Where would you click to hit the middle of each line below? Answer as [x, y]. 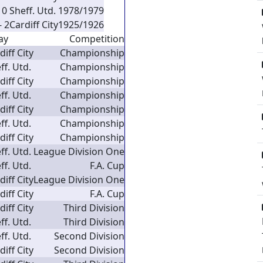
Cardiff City [34, 25]
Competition [97, 39]
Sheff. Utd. [33, 11]
